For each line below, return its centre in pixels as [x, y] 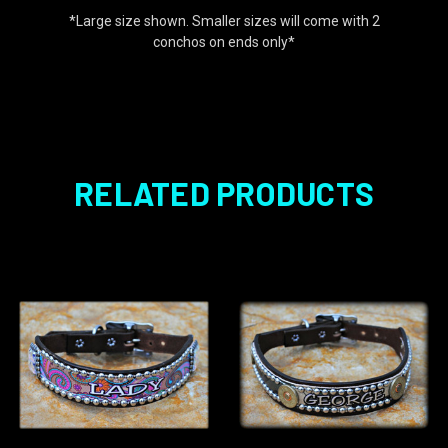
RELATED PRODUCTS [224, 192]
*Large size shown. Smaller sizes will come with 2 [224, 20]
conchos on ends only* [224, 41]
